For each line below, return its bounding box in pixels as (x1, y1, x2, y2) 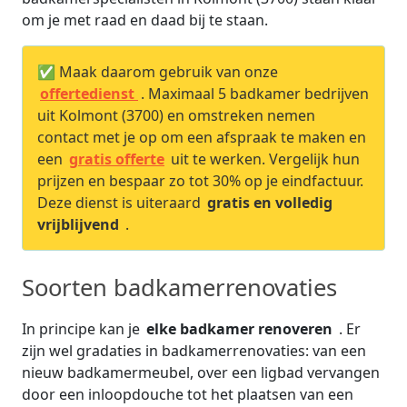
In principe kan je (22, 319, 144, 339)
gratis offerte (69, 149, 164, 169)
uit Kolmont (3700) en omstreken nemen (37, 105, 315, 125)
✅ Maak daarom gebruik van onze (37, 62, 278, 82)
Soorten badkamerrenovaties (22, 272, 337, 303)
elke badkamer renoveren (146, 319, 336, 339)
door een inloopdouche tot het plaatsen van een (22, 384, 353, 404)
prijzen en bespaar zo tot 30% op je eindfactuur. (37, 171, 363, 191)
